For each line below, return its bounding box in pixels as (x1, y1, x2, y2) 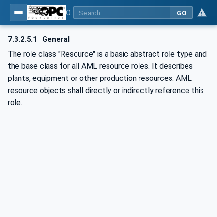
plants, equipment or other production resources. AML (8, 73, 192, 83)
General (40, 35, 70, 44)
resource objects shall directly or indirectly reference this (8, 85, 204, 95)
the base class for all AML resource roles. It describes (8, 61, 193, 71)
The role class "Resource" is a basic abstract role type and (8, 49, 207, 59)
